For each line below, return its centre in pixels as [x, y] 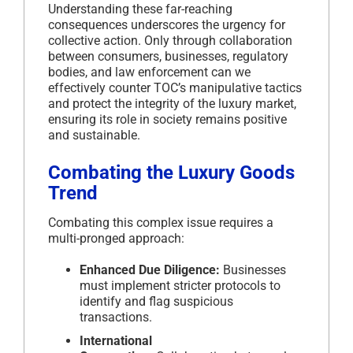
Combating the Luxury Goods [171, 172]
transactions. [116, 317]
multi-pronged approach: [116, 238]
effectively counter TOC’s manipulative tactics [175, 87]
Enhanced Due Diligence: [150, 269]
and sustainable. [94, 135]
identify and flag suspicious [156, 301]
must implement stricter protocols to [180, 285]
